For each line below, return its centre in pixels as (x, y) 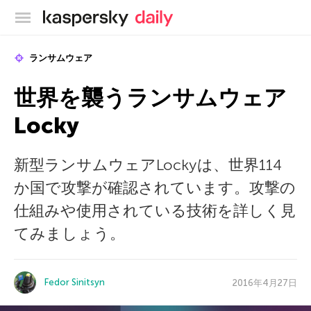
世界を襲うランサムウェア (150, 98)
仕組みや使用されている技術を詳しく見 (155, 211)
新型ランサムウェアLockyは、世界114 (148, 165)
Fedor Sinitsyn (75, 282)
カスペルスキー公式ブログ (195, 15)
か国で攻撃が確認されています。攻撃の (155, 188)
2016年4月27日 (265, 283)
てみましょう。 (69, 234)
